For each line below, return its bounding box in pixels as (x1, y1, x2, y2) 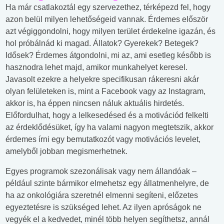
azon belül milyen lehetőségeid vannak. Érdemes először (5, 15, 208, 24)
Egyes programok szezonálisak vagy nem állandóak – (5, 167, 196, 176)
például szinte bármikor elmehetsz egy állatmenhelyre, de (5, 179, 209, 188)
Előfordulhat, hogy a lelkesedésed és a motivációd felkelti (5, 111, 208, 120)
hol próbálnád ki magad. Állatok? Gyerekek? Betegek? (5, 39, 198, 48)
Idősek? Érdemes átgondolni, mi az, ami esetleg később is (5, 51, 211, 60)
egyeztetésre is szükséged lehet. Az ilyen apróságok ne (5, 203, 201, 212)
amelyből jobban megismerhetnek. (5, 147, 127, 156)
